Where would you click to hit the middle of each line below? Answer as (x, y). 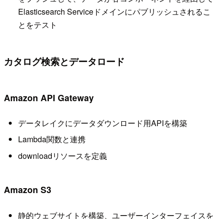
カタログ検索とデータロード (64, 61)
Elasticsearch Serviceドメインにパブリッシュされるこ (114, 11)
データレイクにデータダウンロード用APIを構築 (102, 123)
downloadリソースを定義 (62, 155)
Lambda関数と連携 (52, 139)
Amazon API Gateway (49, 97)
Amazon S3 (28, 190)
